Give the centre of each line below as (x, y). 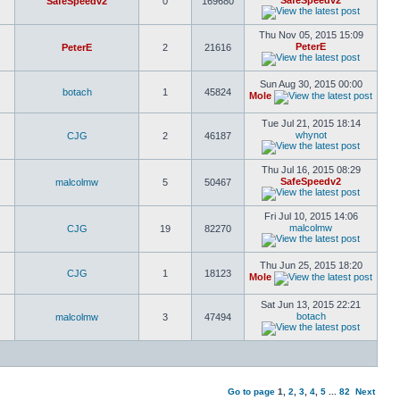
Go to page (251, 392)
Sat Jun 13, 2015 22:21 (311, 304)
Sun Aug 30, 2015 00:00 (311, 84)
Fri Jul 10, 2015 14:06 (311, 216)
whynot (311, 135)
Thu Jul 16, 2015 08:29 (311, 170)
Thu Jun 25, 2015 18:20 (311, 265)
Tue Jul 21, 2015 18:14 (311, 123)
